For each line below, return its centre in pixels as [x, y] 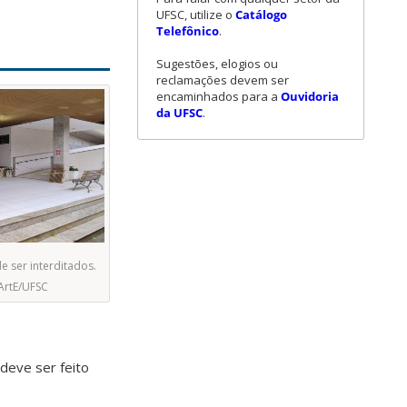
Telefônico [188, 30]
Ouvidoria [310, 96]
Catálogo [261, 14]
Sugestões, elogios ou [217, 63]
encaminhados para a [218, 96]
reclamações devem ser [223, 79]
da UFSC [179, 112]
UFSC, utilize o [196, 14]
